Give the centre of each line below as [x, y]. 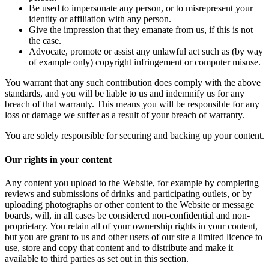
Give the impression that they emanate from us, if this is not [141, 30]
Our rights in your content [58, 159]
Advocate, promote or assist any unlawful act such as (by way [146, 52]
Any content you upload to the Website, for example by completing [132, 183]
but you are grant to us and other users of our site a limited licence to [134, 237]
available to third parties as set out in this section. [97, 258]
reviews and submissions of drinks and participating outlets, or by [128, 193]
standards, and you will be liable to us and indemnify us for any [125, 94]
